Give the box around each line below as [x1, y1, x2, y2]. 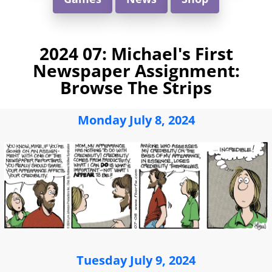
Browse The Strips [60, 76, 212, 99]
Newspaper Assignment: [32, 59, 240, 82]
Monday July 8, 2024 [77, 112, 195, 128]
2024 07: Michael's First [39, 42, 233, 65]
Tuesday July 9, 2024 [76, 251, 195, 268]
